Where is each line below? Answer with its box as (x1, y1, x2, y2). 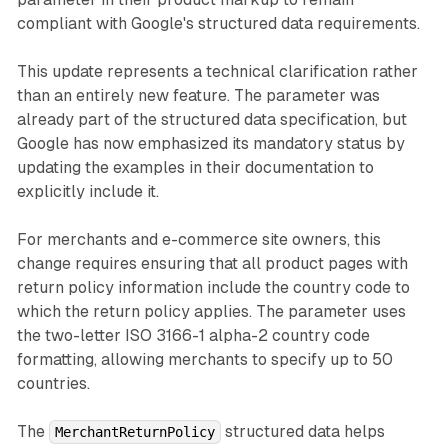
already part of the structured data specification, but (16, 110, 407, 130)
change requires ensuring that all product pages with (16, 254, 408, 274)
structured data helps (220, 422, 385, 442)
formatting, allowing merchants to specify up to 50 (16, 350, 393, 370)
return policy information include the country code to (16, 278, 410, 298)
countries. (16, 374, 90, 394)
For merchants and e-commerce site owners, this (16, 230, 381, 250)
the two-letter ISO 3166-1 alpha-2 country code (16, 326, 370, 346)
